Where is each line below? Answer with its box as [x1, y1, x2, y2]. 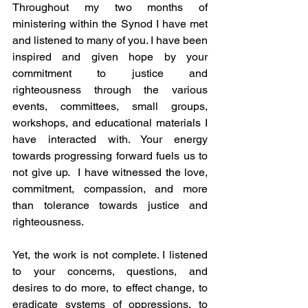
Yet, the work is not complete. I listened [12, 247, 208, 261]
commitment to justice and [12, 66, 208, 80]
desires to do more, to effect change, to [12, 280, 208, 294]
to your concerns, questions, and [12, 264, 208, 278]
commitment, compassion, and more [12, 181, 208, 195]
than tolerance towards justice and [12, 198, 208, 212]
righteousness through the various [12, 82, 208, 96]
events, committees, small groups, [12, 99, 208, 113]
